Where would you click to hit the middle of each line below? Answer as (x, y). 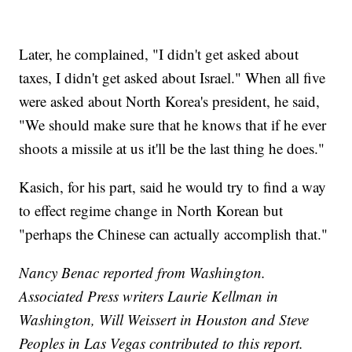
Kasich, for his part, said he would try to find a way (173, 187)
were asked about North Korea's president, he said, (170, 101)
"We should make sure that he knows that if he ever (173, 125)
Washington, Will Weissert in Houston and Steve (164, 320)
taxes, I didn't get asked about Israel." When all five (172, 78)
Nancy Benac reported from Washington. (143, 273)
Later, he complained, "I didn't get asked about (159, 54)
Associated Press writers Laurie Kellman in (149, 296)
